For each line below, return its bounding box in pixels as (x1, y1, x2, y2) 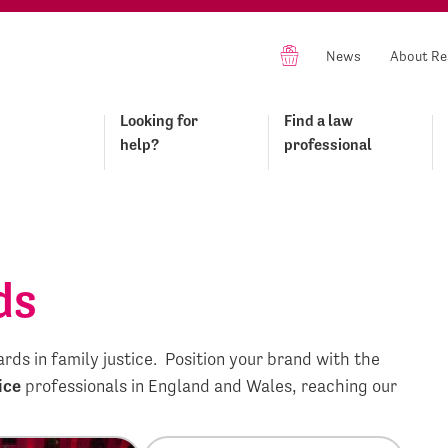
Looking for (120, 111, 198, 130)
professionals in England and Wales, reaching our (21, 375, 398, 396)
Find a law (284, 111, 353, 130)
